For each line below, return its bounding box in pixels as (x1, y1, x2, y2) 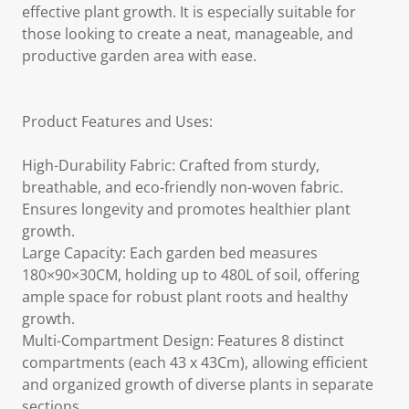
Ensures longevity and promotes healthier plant (22, 199, 351, 219)
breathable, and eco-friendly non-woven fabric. (22, 177, 343, 197)
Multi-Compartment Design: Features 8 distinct (22, 330, 344, 351)
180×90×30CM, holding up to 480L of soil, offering (22, 265, 360, 285)
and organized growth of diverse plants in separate (22, 374, 373, 394)
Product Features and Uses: (22, 111, 213, 131)
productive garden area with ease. (22, 46, 257, 66)
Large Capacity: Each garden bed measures (22, 243, 318, 263)
